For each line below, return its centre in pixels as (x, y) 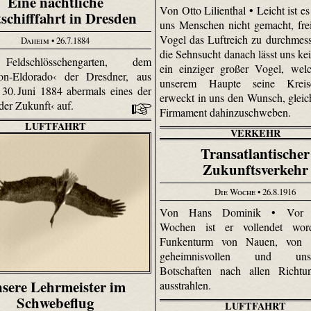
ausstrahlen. (187, 285)
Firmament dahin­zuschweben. (227, 112)
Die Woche (235, 191)
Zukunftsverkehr (255, 170)
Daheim (35, 41)
